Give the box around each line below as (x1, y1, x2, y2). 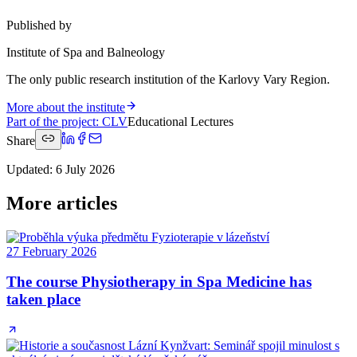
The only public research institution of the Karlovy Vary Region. (6, 72, 330, 86)
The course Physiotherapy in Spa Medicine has (6, 273, 312, 291)
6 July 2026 (56, 162, 115, 176)
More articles (6, 192, 117, 214)
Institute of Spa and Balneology (6, 45, 165, 59)
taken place (6, 291, 80, 308)
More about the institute (6, 100, 125, 114)
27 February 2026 (6, 244, 96, 258)
